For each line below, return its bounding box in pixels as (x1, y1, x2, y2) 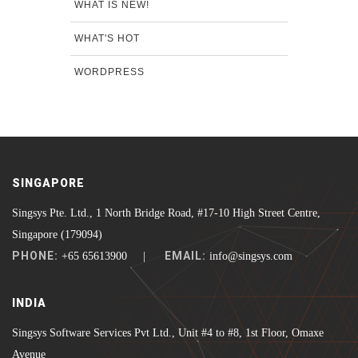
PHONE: (12, 249, 58, 263)
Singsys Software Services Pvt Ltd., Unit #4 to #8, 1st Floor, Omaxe (12, 326, 324, 339)
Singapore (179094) (12, 229, 102, 241)
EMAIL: (165, 249, 206, 263)
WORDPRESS (74, 66, 145, 78)
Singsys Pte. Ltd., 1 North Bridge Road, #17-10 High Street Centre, (12, 207, 320, 220)
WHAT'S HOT (74, 33, 140, 45)
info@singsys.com (206, 250, 292, 263)
